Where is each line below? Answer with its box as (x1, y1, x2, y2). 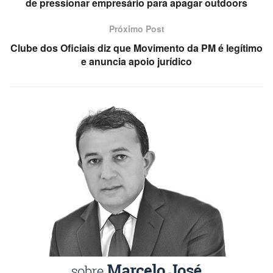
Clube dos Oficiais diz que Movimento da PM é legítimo (10, 41, 263, 55)
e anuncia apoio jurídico (81, 54, 192, 69)
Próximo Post (108, 23, 165, 35)
